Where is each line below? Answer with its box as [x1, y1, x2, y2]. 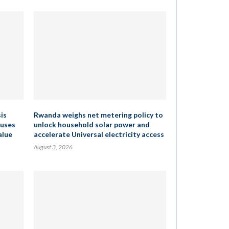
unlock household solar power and [33, 120, 150, 129]
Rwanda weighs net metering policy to [33, 110, 163, 119]
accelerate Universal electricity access [33, 130, 164, 139]
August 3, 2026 [33, 143, 73, 151]
